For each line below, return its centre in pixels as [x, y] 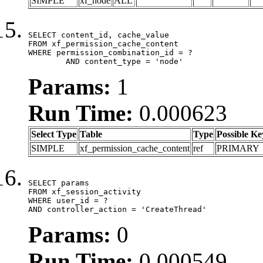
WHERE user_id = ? [68, 200]
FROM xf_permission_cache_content [103, 43]
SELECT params [59, 183]
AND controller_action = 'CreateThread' [117, 209]
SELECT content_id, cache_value [99, 35]
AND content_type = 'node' [124, 61]
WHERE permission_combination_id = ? [110, 52]
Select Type [54, 134]
